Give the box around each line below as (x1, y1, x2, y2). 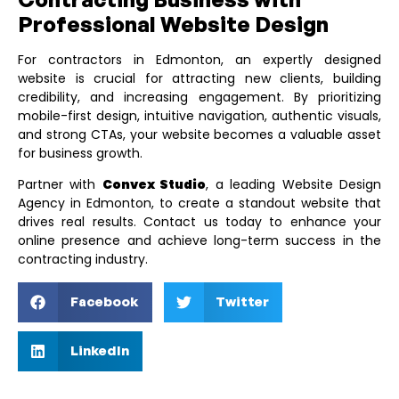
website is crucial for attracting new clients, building (18, 69, 381, 88)
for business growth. (18, 144, 142, 163)
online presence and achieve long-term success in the (18, 232, 381, 250)
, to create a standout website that (151, 194, 381, 213)
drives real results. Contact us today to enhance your (18, 213, 381, 232)
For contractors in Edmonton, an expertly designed (18, 51, 381, 69)
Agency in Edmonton (18, 194, 151, 213)
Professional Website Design (18, 11, 329, 38)
